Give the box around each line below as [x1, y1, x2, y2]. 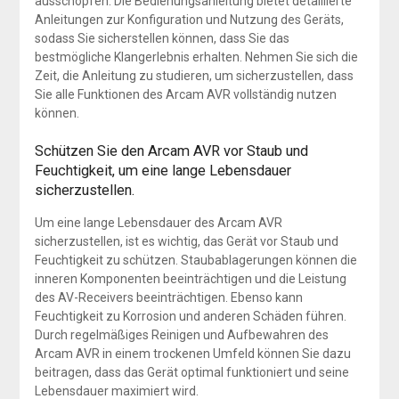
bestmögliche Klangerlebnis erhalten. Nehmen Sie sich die [34, 50, 358, 65]
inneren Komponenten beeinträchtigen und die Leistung [34, 272, 346, 287]
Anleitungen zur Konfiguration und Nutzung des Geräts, [34, 12, 344, 28]
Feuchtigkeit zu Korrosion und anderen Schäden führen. [34, 309, 346, 324]
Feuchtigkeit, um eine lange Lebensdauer [34, 162, 291, 180]
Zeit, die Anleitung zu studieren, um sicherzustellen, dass [34, 69, 354, 84]
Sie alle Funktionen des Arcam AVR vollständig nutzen [34, 87, 337, 102]
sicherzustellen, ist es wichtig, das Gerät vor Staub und [34, 234, 338, 249]
